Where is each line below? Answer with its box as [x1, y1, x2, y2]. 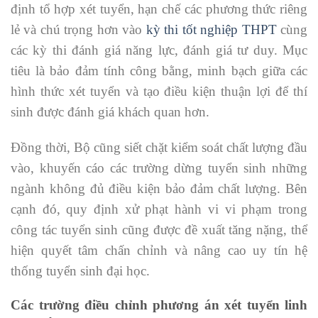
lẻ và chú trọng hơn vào [11, 22, 146, 38]
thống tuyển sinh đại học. [11, 263, 150, 279]
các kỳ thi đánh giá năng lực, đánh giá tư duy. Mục [11, 43, 307, 58]
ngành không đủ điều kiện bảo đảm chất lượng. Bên [11, 181, 307, 197]
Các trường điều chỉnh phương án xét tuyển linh [11, 297, 307, 312]
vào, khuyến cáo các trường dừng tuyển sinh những [11, 160, 307, 176]
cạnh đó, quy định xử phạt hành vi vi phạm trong [11, 202, 307, 217]
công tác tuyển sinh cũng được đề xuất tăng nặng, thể [11, 222, 307, 238]
